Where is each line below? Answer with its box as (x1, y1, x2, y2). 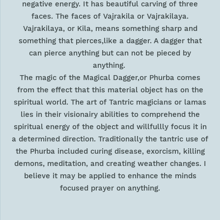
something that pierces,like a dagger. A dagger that (18, 36, 202, 46)
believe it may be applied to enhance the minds (24, 171, 196, 181)
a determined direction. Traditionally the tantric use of (12, 135, 209, 144)
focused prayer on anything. (60, 184, 161, 193)
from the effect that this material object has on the (17, 85, 203, 95)
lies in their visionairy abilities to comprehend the (20, 110, 200, 119)
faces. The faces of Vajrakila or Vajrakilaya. (31, 12, 189, 21)
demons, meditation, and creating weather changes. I (14, 159, 206, 168)
